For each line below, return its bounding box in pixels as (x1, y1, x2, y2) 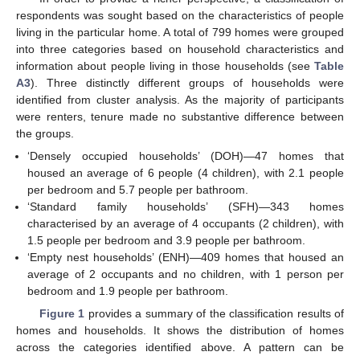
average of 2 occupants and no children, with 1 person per (27, 267, 344, 280)
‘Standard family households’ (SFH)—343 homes (27, 199, 344, 213)
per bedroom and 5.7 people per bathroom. (27, 182, 249, 196)
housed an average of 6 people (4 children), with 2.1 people (27, 166, 344, 179)
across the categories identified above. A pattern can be (16, 340, 344, 354)
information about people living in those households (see (16, 59, 314, 72)
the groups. (16, 126, 74, 140)
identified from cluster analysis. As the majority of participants (16, 92, 344, 106)
